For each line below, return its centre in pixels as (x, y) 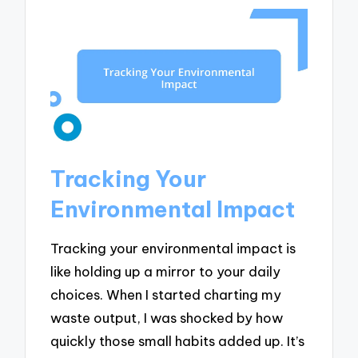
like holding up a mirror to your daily (166, 272)
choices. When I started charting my (166, 295)
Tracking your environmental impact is (173, 249)
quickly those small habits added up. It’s (178, 341)
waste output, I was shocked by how (167, 318)
